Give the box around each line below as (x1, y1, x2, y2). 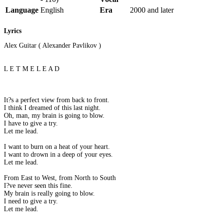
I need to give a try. (4, 198, 58, 205)
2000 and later (130, 5, 174, 14)
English (40, 5, 64, 14)
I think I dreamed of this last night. (4, 104, 101, 112)
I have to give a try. (4, 120, 58, 127)
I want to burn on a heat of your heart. (4, 143, 110, 151)
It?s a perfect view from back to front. (4, 96, 109, 104)
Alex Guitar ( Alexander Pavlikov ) (4, 42, 101, 50)
